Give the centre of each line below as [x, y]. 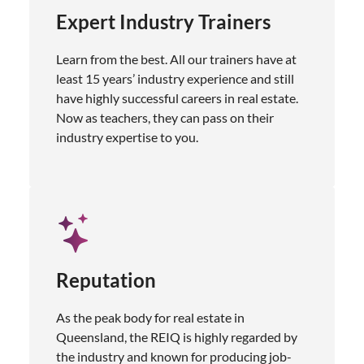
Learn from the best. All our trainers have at [176, 58]
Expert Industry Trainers [163, 21]
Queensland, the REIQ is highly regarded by [177, 336]
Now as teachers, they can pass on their [165, 117]
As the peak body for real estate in [150, 317]
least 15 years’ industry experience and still [175, 78]
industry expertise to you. [127, 136]
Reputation [106, 279]
